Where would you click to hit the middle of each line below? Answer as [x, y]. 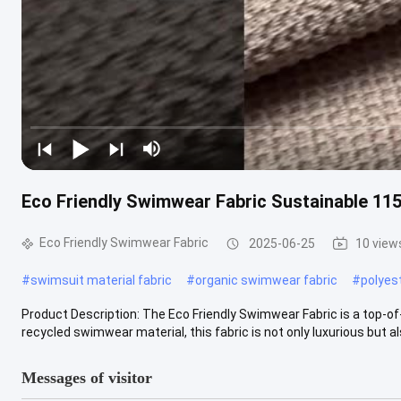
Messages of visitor [87, 377]
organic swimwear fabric [266, 280]
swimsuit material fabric [101, 280]
